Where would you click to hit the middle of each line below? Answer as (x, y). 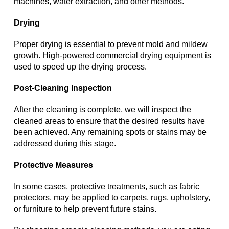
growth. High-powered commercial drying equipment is (112, 56)
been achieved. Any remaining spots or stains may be (110, 132)
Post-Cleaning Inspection (63, 88)
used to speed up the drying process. (80, 67)
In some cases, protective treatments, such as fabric (107, 187)
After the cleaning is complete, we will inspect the (102, 110)
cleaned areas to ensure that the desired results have (109, 121)
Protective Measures (53, 165)
